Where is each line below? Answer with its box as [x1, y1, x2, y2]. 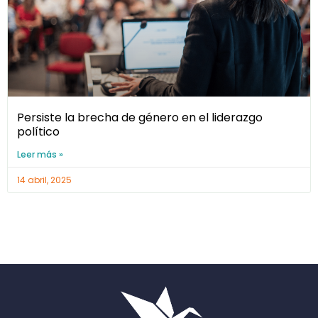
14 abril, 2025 [17, 174, 72, 187]
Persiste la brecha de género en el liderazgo [17, 109, 263, 126]
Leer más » [17, 148, 63, 161]
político [17, 124, 60, 141]
